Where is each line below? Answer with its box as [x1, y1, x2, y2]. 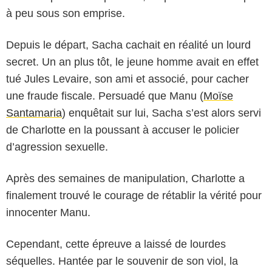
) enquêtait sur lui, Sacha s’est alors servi [62, 106, 261, 119]
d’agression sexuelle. [6, 140, 108, 153]
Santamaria [6, 106, 62, 119]
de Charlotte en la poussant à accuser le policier [6, 123, 239, 136]
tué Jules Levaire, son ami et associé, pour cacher [6, 72, 249, 85]
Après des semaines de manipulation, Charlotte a [6, 172, 245, 185]
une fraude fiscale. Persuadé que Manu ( [6, 89, 203, 102]
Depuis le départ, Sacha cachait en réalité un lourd [6, 38, 251, 51]
